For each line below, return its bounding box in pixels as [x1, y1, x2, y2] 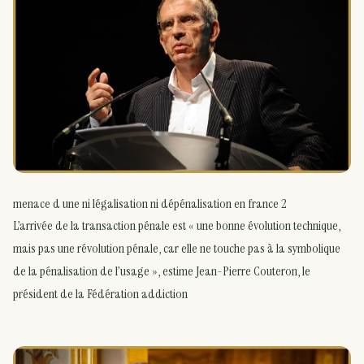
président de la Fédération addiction [13, 285, 188, 303]
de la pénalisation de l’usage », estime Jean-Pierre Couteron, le [13, 262, 310, 280]
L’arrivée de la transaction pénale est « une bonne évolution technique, [13, 217, 340, 235]
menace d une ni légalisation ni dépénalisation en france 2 [13, 195, 287, 213]
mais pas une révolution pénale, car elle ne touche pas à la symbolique [13, 240, 340, 258]
